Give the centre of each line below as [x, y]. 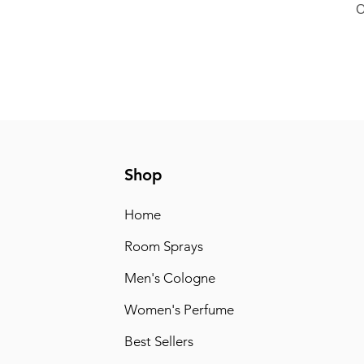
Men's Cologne [169, 278]
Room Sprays [163, 247]
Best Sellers [158, 342]
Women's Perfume [179, 310]
